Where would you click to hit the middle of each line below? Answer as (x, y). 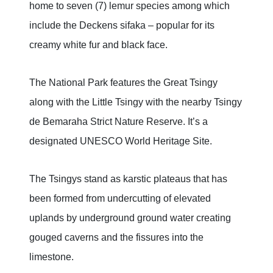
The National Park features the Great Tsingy (123, 83)
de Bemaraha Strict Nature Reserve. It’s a (119, 122)
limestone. (51, 257)
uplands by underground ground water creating (130, 218)
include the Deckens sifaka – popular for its (122, 26)
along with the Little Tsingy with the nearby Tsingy (136, 102)
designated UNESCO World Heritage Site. (121, 141)
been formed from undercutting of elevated (120, 199)
